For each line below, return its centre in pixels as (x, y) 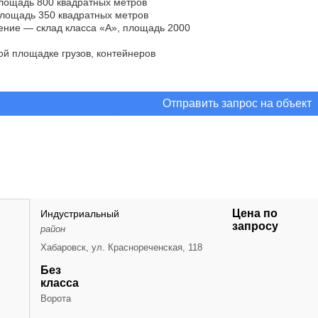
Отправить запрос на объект (237, 103)
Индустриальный (80, 214)
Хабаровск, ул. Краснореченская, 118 (121, 247)
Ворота (56, 298)
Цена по (255, 213)
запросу (255, 226)
